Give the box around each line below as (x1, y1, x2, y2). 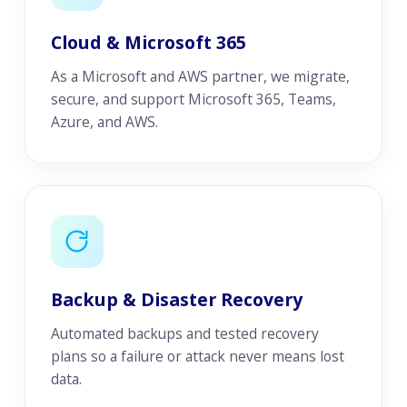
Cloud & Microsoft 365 (50, 29, 246, 55)
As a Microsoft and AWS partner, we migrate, (50, 65, 350, 86)
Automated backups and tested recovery (50, 323, 319, 343)
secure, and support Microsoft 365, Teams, (50, 88, 336, 109)
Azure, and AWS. (50, 111, 158, 132)
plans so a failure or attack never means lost (50, 345, 344, 366)
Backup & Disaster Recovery (50, 286, 303, 312)
